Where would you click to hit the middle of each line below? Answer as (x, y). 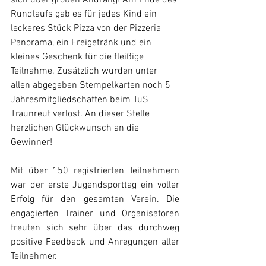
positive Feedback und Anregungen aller (95, 243)
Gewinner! (31, 143)
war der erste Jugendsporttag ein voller (95, 186)
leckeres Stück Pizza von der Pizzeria (87, 29)
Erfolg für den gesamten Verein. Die (95, 200)
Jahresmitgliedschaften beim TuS (81, 100)
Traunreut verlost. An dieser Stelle (81, 114)
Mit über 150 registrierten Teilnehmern (95, 171)
